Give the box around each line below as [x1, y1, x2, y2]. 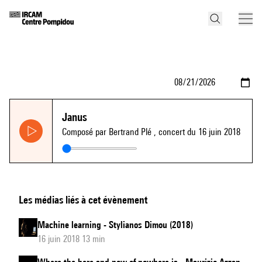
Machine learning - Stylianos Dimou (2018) [37, 219, 193, 230]
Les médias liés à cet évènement [19, 194, 147, 206]
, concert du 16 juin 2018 [154, 126, 240, 137]
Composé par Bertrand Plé [62, 126, 154, 137]
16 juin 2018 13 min [37, 233, 105, 244]
